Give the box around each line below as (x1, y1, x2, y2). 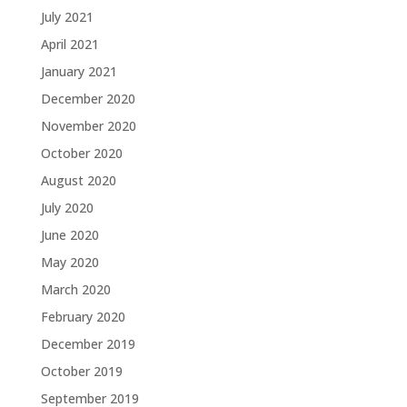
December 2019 (40, 335, 135, 352)
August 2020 (40, 172, 116, 189)
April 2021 (40, 35, 99, 53)
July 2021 (40, 8, 94, 25)
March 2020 (40, 281, 111, 298)
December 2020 (40, 90, 135, 107)
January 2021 (40, 63, 117, 80)
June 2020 (40, 226, 99, 243)
